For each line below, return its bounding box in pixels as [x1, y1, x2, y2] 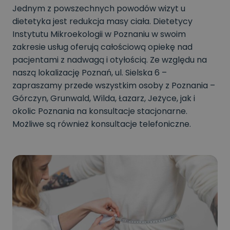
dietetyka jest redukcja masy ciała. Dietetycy [12, 15, 193, 27]
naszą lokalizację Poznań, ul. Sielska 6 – [12, 66, 167, 79]
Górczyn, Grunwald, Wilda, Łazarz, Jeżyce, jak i [12, 92, 195, 104]
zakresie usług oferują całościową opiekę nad [12, 41, 193, 53]
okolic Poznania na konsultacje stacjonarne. [12, 105, 187, 117]
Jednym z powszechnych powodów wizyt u [12, 2, 185, 14]
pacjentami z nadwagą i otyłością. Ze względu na [12, 53, 207, 66]
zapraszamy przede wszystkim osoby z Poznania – [12, 79, 215, 91]
